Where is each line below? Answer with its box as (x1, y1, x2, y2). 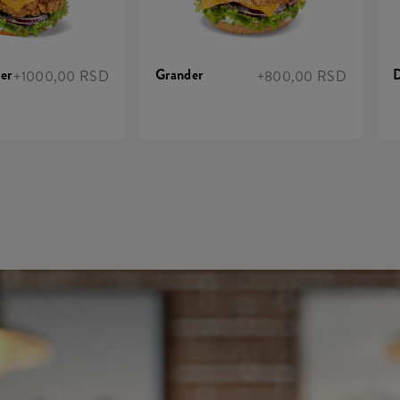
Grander (155, 63, 204, 85)
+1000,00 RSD (13, 65, 109, 87)
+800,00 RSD (256, 65, 346, 87)
